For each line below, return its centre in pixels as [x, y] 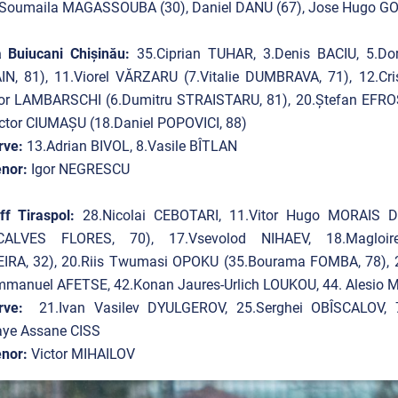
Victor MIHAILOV [83, 354]
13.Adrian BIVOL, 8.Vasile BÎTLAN [130, 146]
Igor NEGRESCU [78, 169]
